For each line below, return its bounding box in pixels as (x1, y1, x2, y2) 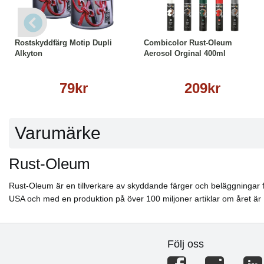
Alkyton (15, 49, 42, 58)
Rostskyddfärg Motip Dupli (15, 38, 112, 47)
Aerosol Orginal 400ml (144, 49, 226, 58)
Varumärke (15, 123, 101, 143)
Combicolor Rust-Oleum (144, 38, 232, 47)
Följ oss (167, 238, 204, 250)
